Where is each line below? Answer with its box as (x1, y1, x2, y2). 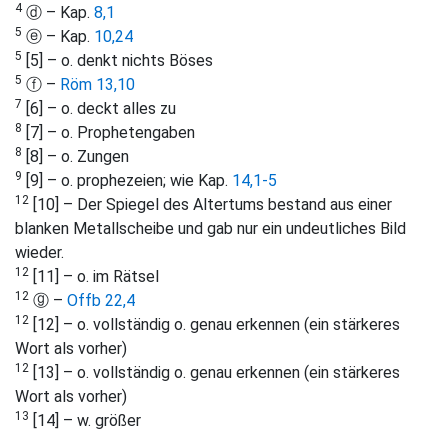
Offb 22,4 (67, 290, 135, 310)
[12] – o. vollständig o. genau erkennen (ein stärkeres (29, 314, 400, 334)
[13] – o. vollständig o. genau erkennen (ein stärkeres (29, 362, 400, 382)
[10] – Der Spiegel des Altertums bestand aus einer (29, 194, 392, 214)
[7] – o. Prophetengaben (22, 122, 195, 142)
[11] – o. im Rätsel (29, 266, 159, 286)
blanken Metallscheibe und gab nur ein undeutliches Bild (15, 218, 406, 238)
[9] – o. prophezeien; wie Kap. (22, 170, 232, 190)
